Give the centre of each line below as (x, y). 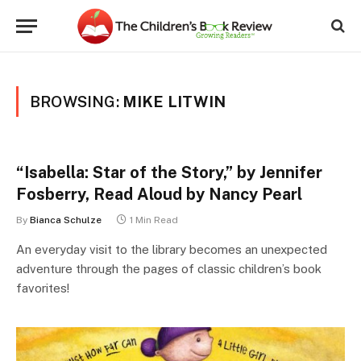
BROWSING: (76, 102)
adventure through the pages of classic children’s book (169, 269)
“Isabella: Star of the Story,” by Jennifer (169, 172)
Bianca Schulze (66, 220)
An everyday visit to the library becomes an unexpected (172, 249)
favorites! (43, 288)
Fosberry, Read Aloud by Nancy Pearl (159, 194)
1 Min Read (154, 220)
